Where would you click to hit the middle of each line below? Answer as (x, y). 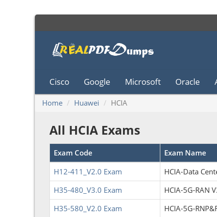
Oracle (188, 82)
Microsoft (143, 82)
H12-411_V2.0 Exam (88, 171)
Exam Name (185, 153)
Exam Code (73, 153)
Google (97, 82)
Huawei (87, 103)
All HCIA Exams (95, 130)
